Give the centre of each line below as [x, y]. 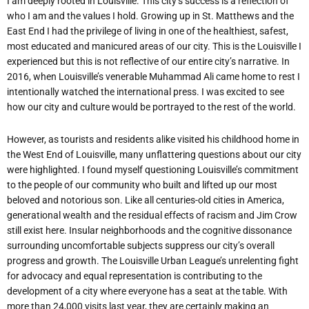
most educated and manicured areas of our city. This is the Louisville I [154, 47]
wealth [77, 215]
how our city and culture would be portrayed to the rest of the [137, 107]
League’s [208, 260]
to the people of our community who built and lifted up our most [142, 185]
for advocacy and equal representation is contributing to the [134, 276]
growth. [82, 260]
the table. [246, 291]
